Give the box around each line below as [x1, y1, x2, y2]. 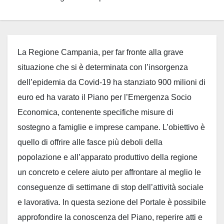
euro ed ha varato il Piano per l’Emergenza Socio [17, 93, 191, 101]
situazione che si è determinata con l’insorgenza [17, 63, 188, 71]
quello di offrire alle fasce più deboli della [17, 138, 162, 146]
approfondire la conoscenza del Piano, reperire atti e [17, 213, 202, 221]
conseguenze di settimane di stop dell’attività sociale [17, 183, 203, 191]
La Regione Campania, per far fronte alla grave [17, 48, 183, 56]
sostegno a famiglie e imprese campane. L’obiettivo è [17, 123, 205, 131]
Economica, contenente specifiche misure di [17, 108, 173, 116]
